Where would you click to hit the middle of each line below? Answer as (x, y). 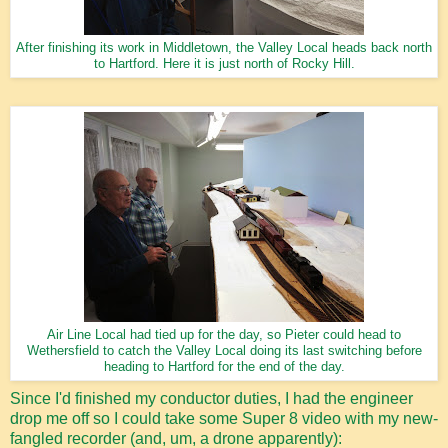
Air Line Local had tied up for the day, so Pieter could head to (224, 335)
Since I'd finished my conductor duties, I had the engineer (211, 399)
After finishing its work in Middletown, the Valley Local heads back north (224, 48)
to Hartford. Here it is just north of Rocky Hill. (224, 64)
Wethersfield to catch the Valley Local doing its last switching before (224, 351)
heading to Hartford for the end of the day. (224, 367)
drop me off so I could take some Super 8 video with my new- (224, 419)
